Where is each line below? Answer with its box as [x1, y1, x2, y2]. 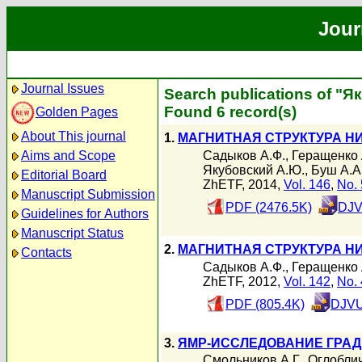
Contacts [21, 246, 72, 259]
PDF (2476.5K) [225, 200, 312, 214]
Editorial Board [21, 168, 107, 182]
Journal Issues [21, 82, 104, 95]
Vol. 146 [284, 177, 330, 192]
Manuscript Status [21, 226, 124, 240]
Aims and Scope [21, 149, 116, 162]
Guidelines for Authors [21, 207, 149, 221]
